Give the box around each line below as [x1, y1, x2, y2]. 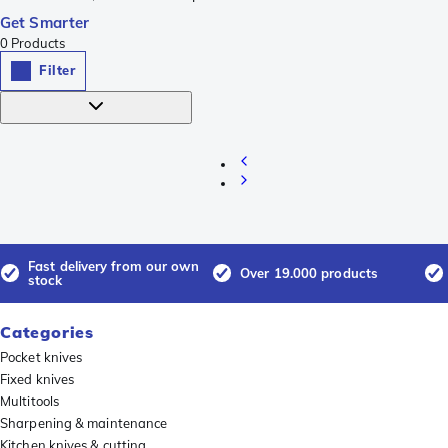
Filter [39, 62, 75, 79]
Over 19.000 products [240, 265, 378, 282]
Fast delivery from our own [28, 258, 199, 275]
